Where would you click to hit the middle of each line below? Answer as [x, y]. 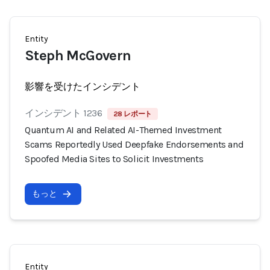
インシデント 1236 [64, 113]
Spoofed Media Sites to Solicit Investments [114, 159]
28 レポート [132, 114]
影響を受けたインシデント [83, 86]
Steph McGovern [78, 55]
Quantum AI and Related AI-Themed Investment [123, 130]
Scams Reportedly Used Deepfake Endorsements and [134, 144]
